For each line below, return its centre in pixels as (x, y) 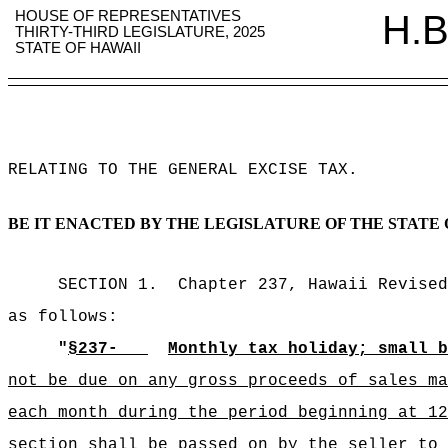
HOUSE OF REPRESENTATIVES (128, 16)
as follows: (63, 317)
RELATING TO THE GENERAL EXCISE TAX (178, 170)
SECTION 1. (108, 285)
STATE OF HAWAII (78, 48)
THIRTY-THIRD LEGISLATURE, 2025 (140, 32)
